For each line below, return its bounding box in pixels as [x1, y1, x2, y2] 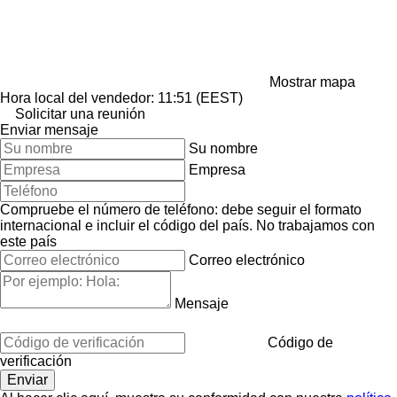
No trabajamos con [256, 217, 375, 233]
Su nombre [189, 140, 258, 156]
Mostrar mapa [269, 74, 355, 90]
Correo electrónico [189, 252, 305, 268]
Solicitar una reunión [15, 105, 145, 121]
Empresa [189, 161, 245, 177]
